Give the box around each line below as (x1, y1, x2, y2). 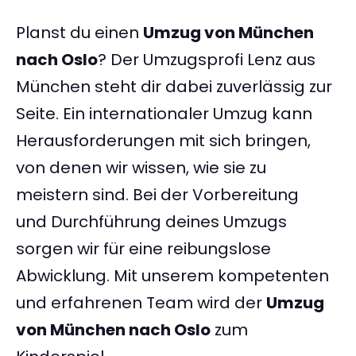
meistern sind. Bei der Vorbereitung (16, 184, 299, 207)
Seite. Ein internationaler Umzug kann (16, 103, 312, 126)
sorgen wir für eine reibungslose (16, 238, 271, 261)
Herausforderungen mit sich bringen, (16, 130, 311, 153)
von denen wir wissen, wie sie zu (16, 157, 266, 180)
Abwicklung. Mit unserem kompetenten (16, 265, 329, 288)
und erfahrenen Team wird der (16, 292, 266, 315)
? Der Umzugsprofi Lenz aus (98, 48, 315, 72)
